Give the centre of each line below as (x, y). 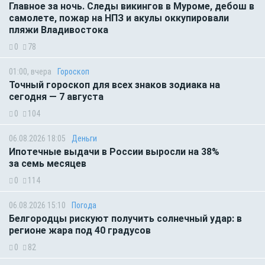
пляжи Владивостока (59, 30)
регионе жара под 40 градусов (80, 230)
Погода (84, 205)
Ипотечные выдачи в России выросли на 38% (114, 151)
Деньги (84, 138)
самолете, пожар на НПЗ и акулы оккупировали (119, 18)
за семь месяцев (49, 163)
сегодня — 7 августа (56, 96)
